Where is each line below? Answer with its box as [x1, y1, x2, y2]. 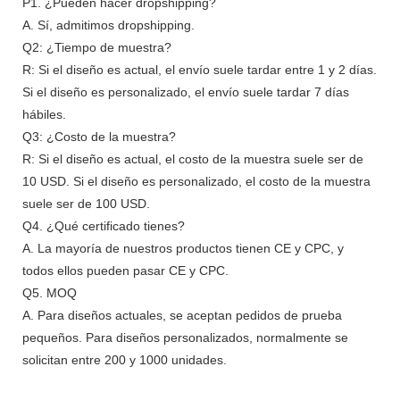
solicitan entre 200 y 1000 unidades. [22, 352, 227, 367]
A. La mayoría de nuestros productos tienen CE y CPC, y [22, 240, 344, 255]
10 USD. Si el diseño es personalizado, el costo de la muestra [22, 173, 371, 188]
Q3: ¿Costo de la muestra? [22, 129, 176, 144]
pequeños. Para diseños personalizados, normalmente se [22, 329, 348, 345]
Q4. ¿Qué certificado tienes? [22, 218, 185, 233]
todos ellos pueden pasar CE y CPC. [22, 262, 229, 278]
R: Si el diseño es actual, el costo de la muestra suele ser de [22, 151, 363, 166]
